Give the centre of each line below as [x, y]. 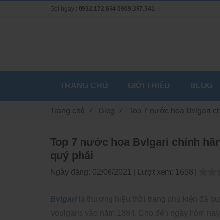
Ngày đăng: [71, 172]
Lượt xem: [156, 172]
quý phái [72, 155]
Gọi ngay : [64, 9]
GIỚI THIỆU [149, 86]
